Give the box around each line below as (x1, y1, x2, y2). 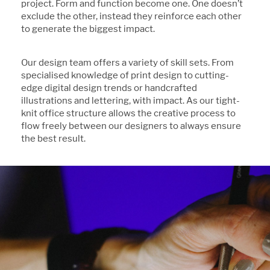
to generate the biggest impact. (21, 23, 155, 34)
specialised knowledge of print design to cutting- (21, 69, 229, 81)
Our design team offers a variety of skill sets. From (21, 57, 234, 68)
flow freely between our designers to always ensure (21, 120, 241, 131)
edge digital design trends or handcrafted (21, 82, 197, 93)
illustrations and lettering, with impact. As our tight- (21, 95, 240, 106)
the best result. (21, 133, 86, 144)
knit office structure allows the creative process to (21, 107, 236, 119)
